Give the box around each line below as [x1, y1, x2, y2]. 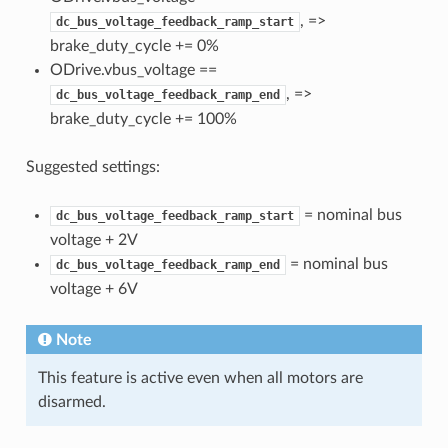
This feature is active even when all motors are [37, 370, 363, 387]
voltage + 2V [49, 232, 138, 249]
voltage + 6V [49, 281, 138, 298]
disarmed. [37, 394, 106, 411]
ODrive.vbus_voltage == [49, 62, 217, 79]
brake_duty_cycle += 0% [49, 38, 219, 55]
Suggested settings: [25, 159, 160, 176]
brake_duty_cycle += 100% [49, 111, 237, 128]
